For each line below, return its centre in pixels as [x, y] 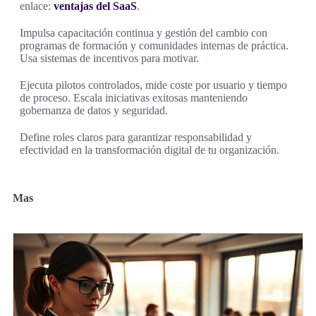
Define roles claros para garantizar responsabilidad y [136, 138]
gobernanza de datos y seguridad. [94, 111]
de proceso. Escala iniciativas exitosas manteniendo [134, 98]
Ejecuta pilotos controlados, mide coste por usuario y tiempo [153, 85]
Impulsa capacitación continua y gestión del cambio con [144, 33]
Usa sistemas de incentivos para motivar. [109, 59]
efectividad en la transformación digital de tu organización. [150, 150]
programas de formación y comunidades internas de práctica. [154, 46]
